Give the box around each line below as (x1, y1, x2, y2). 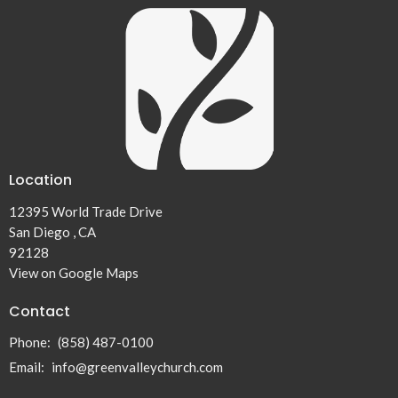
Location (9, 170, 72, 190)
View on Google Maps (9, 264, 139, 281)
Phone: (9, 334, 53, 350)
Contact (9, 300, 70, 322)
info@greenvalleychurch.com (52, 359, 223, 375)
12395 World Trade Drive (9, 203, 163, 219)
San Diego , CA (9, 223, 96, 240)
